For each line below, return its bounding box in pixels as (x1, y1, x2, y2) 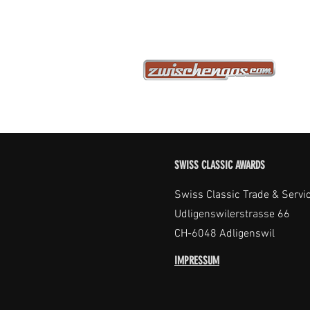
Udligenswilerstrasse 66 (174, 208, 290, 221)
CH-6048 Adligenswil (174, 227, 275, 241)
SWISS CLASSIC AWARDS (174, 158, 265, 172)
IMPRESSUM (174, 254, 219, 267)
